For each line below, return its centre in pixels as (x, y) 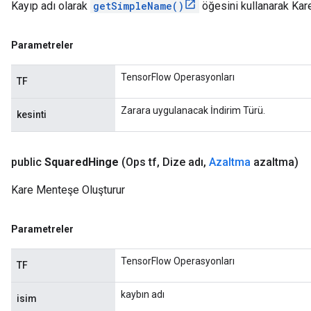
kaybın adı (143, 294)
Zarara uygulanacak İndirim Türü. (193, 110)
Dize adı (182, 162)
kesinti (32, 115)
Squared (66, 162)
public (26, 162)
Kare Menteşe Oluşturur (68, 190)
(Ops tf (139, 162)
